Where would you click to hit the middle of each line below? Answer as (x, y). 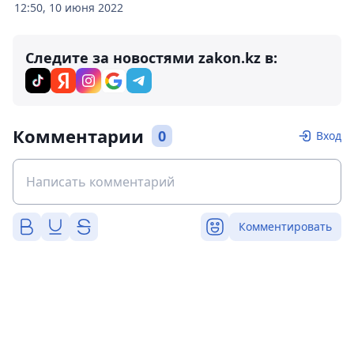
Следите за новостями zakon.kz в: (151, 58)
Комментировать (285, 226)
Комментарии (78, 136)
